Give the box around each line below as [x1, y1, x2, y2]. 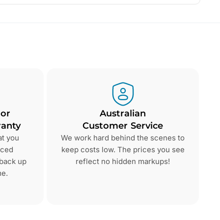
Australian [100, 108, 146, 119]
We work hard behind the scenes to [61, 133, 185, 143]
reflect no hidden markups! [76, 157, 170, 166]
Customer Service [82, 120, 164, 132]
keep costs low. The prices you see [61, 145, 185, 155]
